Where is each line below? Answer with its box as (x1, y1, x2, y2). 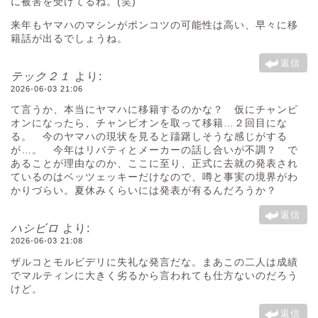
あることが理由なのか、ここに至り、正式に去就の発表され (11, 158, 298, 170)
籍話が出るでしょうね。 (11, 33, 128, 44)
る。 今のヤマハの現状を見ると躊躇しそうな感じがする (11, 131, 287, 143)
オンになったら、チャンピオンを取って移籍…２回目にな (11, 117, 287, 129)
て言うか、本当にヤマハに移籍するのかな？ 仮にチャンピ (11, 104, 298, 116)
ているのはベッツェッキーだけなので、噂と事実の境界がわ (11, 171, 298, 183)
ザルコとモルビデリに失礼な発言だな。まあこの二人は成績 (11, 256, 298, 268)
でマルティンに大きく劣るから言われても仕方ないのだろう (11, 269, 298, 281)
